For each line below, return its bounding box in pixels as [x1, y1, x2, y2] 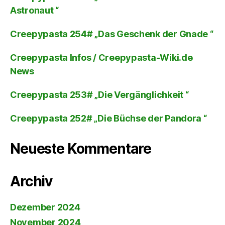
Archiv [10, 172, 53, 190]
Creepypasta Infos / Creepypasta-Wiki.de [10, 52, 193, 63]
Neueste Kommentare [10, 140, 152, 157]
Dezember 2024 [10, 201, 80, 212]
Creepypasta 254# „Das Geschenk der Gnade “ [10, 28, 213, 39]
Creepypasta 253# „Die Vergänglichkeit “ [10, 89, 189, 100]
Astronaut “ [10, 5, 59, 16]
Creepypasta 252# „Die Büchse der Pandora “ [10, 113, 207, 124]
